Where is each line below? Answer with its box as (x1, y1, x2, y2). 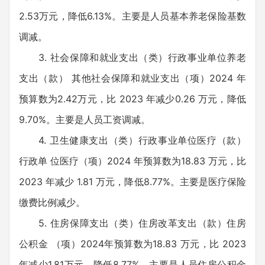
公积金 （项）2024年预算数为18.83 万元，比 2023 (19, 238, 246, 250)
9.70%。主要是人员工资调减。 (19, 114, 150, 125)
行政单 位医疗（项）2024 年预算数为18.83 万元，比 (19, 155, 246, 167)
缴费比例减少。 (19, 196, 85, 208)
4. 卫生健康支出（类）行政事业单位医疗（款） (19, 134, 246, 146)
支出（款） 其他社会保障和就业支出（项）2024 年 (19, 72, 246, 84)
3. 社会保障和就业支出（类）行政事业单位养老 (19, 51, 246, 63)
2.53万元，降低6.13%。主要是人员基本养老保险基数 (19, 10, 246, 22)
